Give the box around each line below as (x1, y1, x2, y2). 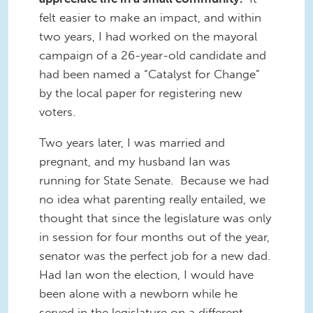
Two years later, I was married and (39, 136, 225, 150)
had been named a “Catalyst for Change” (39, 67, 260, 82)
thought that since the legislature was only (39, 211, 271, 226)
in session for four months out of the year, (39, 230, 270, 245)
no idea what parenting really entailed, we (39, 192, 265, 207)
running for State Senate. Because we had (39, 173, 269, 188)
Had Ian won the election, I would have (39, 268, 254, 282)
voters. (39, 105, 75, 119)
